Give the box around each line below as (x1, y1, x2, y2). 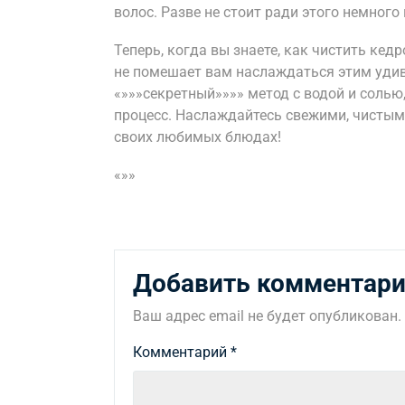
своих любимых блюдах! (114, 128, 281, 146)
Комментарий (133, 344, 231, 361)
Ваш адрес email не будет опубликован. (133, 307, 401, 325)
